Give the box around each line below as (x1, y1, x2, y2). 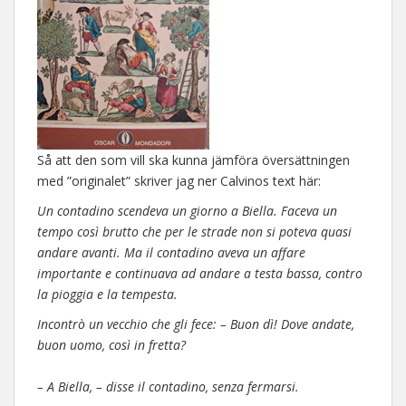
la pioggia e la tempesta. (37, 285, 178, 303)
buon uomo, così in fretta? (37, 336, 186, 353)
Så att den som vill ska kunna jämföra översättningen (37, 151, 350, 169)
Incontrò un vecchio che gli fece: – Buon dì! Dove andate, (37, 315, 354, 333)
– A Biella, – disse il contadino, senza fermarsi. (37, 378, 299, 395)
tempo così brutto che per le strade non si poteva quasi (37, 223, 352, 240)
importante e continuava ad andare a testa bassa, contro (37, 265, 362, 282)
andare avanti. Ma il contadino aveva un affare (37, 244, 305, 261)
